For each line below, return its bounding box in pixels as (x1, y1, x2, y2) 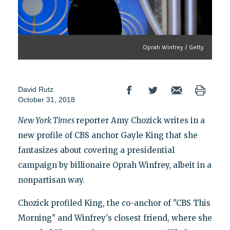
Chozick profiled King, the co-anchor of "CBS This (17, 198, 210, 208)
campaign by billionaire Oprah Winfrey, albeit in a (17, 160, 212, 170)
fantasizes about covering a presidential (17, 145, 175, 155)
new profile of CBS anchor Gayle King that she (17, 130, 198, 140)
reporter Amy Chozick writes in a (75, 115, 205, 125)
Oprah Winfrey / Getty (143, 43, 204, 51)
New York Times (17, 115, 76, 125)
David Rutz (17, 85, 53, 93)
